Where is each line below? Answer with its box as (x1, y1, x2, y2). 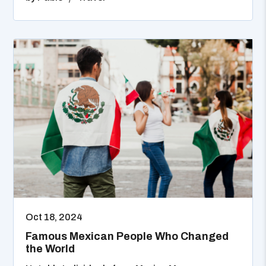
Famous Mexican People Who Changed (26, 230, 229, 243)
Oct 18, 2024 (26, 212, 83, 223)
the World (26, 243, 75, 255)
